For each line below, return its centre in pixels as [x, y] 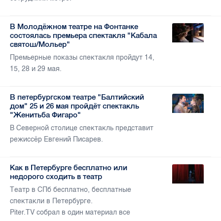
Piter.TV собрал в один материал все [70, 213]
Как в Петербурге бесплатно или [69, 168]
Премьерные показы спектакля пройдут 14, [82, 58]
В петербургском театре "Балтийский [77, 97]
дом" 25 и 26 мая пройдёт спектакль [74, 106]
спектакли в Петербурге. [51, 201]
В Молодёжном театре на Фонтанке [74, 27]
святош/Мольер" [40, 44]
